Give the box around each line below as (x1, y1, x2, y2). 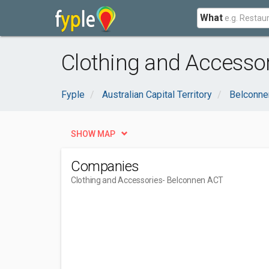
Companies (71, 158, 139, 175)
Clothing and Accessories (71, 175, 163, 185)
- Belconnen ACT (162, 175, 224, 185)
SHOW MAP (71, 129, 115, 139)
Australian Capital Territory (102, 89, 212, 100)
